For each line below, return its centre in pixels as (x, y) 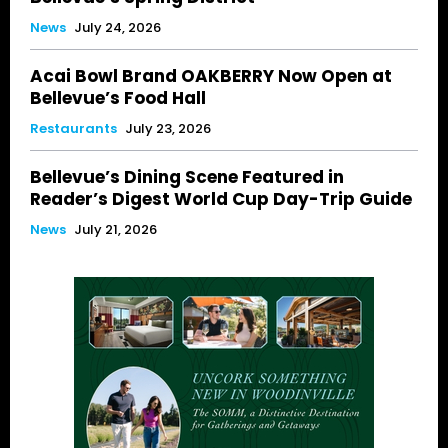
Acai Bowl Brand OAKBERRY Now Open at (211, 76)
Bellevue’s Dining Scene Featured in (187, 177)
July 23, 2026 (168, 129)
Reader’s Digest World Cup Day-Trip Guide (221, 199)
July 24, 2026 (117, 28)
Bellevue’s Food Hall (118, 98)
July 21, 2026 (115, 230)
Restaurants (73, 129)
